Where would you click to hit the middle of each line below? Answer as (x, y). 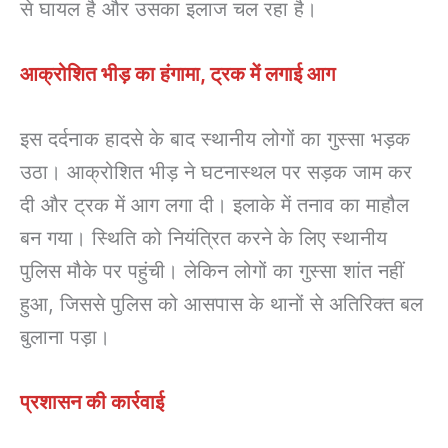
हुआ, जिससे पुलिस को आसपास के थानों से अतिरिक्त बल (221, 304)
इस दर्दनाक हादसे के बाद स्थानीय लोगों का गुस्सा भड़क (215, 139)
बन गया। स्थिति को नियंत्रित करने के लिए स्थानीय (203, 238)
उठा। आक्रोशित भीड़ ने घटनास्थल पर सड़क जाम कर (216, 172)
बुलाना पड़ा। (65, 337)
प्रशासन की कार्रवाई (92, 402)
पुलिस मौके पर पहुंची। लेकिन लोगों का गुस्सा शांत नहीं (212, 271)
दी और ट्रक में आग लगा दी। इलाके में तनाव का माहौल (214, 205)
